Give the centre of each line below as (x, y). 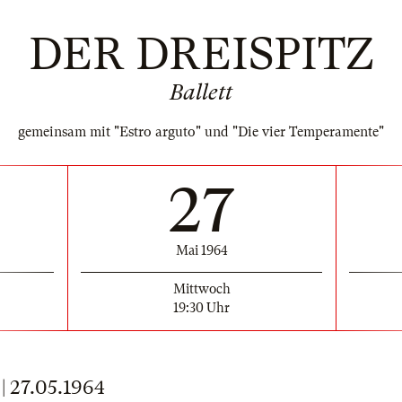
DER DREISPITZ (201, 54)
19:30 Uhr (201, 307)
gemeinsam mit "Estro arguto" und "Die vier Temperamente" (201, 132)
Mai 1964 (201, 250)
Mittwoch (201, 288)
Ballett (201, 92)
